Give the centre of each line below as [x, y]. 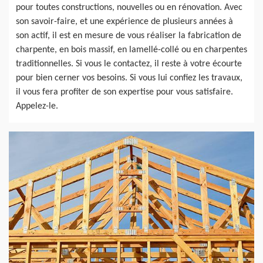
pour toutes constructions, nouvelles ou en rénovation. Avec [129, 8]
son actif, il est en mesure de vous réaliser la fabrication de [129, 36]
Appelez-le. [37, 107]
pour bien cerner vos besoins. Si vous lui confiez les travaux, [129, 78]
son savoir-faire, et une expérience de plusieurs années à [124, 22]
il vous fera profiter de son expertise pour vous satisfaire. [124, 92]
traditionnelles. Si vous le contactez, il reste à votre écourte [129, 64]
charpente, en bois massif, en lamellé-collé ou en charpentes [131, 50]
